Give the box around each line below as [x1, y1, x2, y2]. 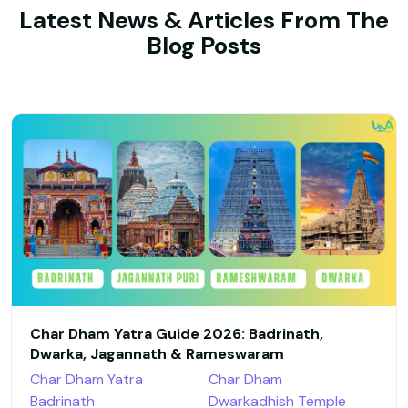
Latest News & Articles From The [19, 5, 389, 36]
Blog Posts [147, 30, 261, 62]
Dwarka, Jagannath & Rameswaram [30, 344, 284, 364]
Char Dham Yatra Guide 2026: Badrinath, [30, 324, 323, 344]
